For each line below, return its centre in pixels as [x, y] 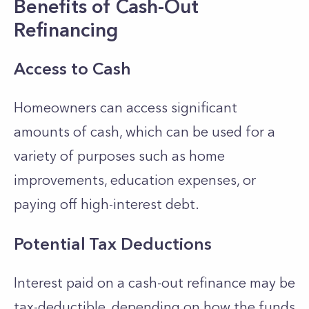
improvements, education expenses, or [135, 180]
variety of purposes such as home [119, 156]
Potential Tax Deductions [113, 244]
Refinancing [66, 30]
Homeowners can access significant [126, 108]
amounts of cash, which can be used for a [144, 132]
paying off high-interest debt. [107, 204]
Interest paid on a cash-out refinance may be [154, 283]
